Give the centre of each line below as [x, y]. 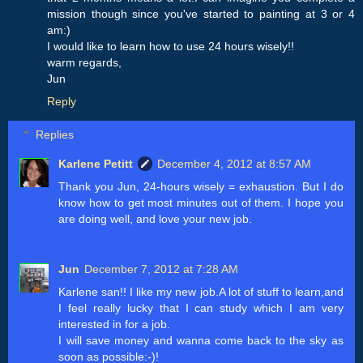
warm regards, [84, 62]
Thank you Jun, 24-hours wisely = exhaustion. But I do [201, 187]
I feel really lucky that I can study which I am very [201, 308]
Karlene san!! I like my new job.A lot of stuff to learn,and [201, 292]
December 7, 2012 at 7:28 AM [162, 269]
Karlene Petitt [96, 164]
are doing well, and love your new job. [156, 219]
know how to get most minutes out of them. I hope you [201, 203]
